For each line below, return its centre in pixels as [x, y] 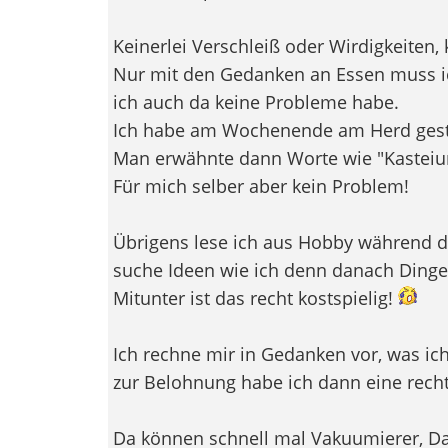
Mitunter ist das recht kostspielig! [255, 297]
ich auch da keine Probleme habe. [255, 101]
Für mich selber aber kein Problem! [260, 185]
